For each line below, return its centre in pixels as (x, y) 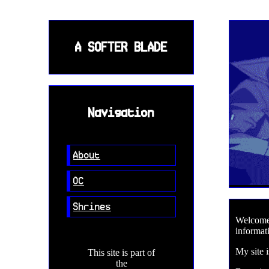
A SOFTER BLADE (121, 47)
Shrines (92, 207)
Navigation (121, 112)
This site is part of (121, 252)
